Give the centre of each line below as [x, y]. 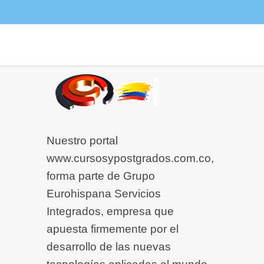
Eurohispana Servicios [104, 194]
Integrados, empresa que [110, 212]
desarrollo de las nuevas [109, 247]
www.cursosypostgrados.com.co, [130, 159]
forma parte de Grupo [101, 176]
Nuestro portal [82, 141]
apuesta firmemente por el [113, 229]
